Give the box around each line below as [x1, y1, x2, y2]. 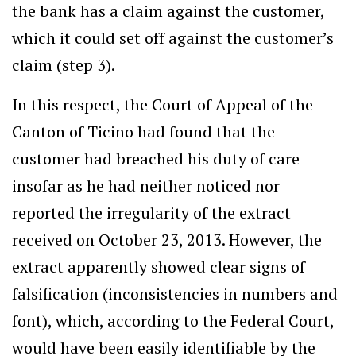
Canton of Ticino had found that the [12, 121, 275, 142]
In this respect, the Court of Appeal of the [12, 94, 313, 115]
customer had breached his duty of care [12, 148, 300, 169]
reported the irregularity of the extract [12, 202, 291, 223]
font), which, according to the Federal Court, [12, 310, 334, 331]
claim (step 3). [12, 54, 115, 75]
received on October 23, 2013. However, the [12, 229, 322, 250]
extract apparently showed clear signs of [12, 256, 305, 277]
